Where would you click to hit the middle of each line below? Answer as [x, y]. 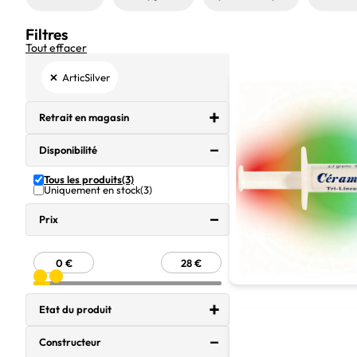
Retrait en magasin [84, 117]
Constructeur [70, 342]
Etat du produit [75, 309]
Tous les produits [83, 179]
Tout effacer [56, 48]
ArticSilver [86, 77]
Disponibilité [68, 150]
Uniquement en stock [92, 190]
